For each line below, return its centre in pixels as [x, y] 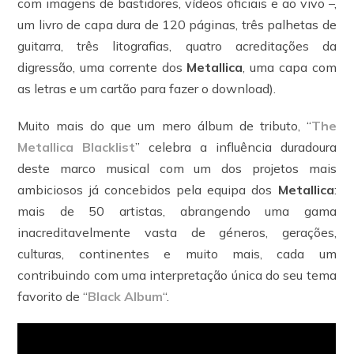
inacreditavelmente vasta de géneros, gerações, [177, 232]
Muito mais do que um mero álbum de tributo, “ [164, 126]
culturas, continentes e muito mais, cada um [177, 254]
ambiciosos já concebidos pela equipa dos [148, 190]
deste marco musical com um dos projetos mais [177, 168]
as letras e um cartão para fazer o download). [147, 88]
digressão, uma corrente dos [102, 67]
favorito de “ [53, 296]
